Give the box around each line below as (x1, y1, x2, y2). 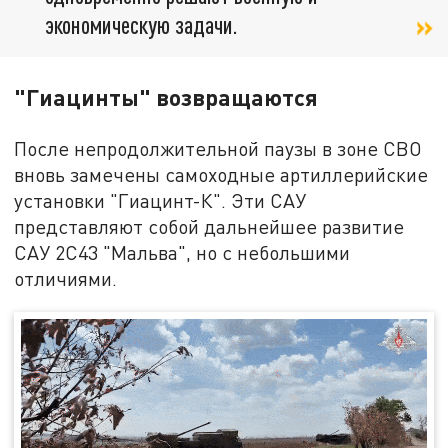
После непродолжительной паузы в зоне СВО (14, 137, 423, 161)
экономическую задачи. (45, 10, 238, 40)
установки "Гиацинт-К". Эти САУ (14, 189, 307, 213)
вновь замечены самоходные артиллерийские (14, 163, 429, 187)
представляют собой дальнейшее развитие (14, 215, 405, 239)
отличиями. (14, 267, 118, 291)
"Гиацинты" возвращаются (14, 83, 319, 112)
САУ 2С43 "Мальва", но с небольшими (14, 241, 351, 265)
